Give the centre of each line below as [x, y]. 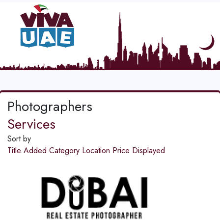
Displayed [149, 151]
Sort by [19, 139]
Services [31, 124]
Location [97, 151]
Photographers [50, 107]
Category [66, 151]
